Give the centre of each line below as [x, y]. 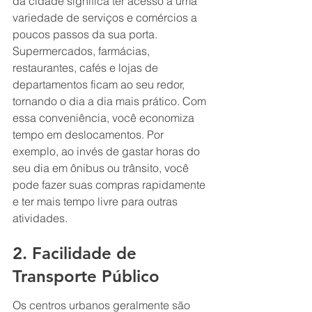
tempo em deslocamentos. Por [89, 134]
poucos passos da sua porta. [86, 34]
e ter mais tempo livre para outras [96, 201]
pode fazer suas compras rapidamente [110, 184]
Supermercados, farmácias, [83, 50]
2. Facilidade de [77, 253]
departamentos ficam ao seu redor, [100, 84]
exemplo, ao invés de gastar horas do [108, 151]
